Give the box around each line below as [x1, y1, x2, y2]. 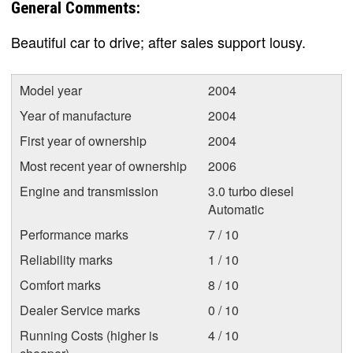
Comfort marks [20, 276, 101, 294]
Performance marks [20, 225, 128, 243]
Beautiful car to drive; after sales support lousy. [11, 32, 306, 52]
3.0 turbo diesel [208, 182, 294, 200]
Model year [20, 81, 82, 99]
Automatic [208, 200, 264, 218]
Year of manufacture [20, 106, 132, 124]
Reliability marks [20, 251, 113, 269]
